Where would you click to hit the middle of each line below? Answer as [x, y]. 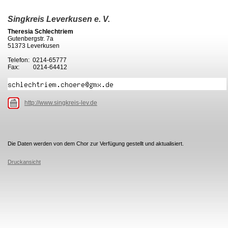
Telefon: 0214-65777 [37, 60]
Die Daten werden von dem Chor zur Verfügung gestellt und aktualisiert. [96, 144]
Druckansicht [24, 162]
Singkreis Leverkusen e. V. [59, 19]
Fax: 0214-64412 [37, 67]
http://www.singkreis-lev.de [61, 103]
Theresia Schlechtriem [40, 32]
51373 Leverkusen [34, 46]
